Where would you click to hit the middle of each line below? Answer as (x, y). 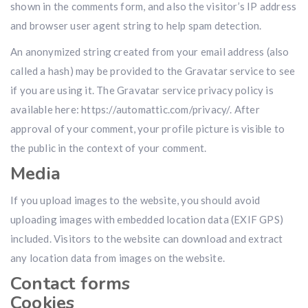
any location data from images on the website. (118, 258)
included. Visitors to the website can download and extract (147, 239)
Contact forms (70, 284)
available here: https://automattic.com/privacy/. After (135, 109)
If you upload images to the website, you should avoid (135, 200)
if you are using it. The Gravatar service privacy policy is (142, 90)
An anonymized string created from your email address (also (150, 52)
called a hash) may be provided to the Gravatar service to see (153, 71)
